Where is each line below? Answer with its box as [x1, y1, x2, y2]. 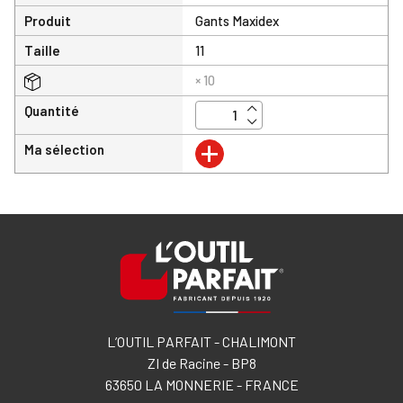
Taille [24, 41, 60, 58]
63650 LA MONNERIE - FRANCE [104, 376, 299, 393]
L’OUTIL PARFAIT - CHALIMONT [107, 333, 296, 350]
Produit [24, 12, 71, 29]
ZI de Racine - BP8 [147, 354, 256, 372]
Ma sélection [24, 140, 104, 157]
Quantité [24, 102, 79, 119]
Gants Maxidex [195, 12, 280, 29]
